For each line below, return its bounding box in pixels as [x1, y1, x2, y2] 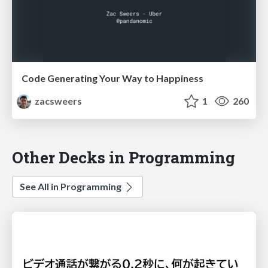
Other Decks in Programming [12, 147, 235, 168]
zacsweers [33, 95, 83, 107]
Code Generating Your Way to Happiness [22, 72, 203, 84]
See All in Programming [20, 181, 123, 193]
